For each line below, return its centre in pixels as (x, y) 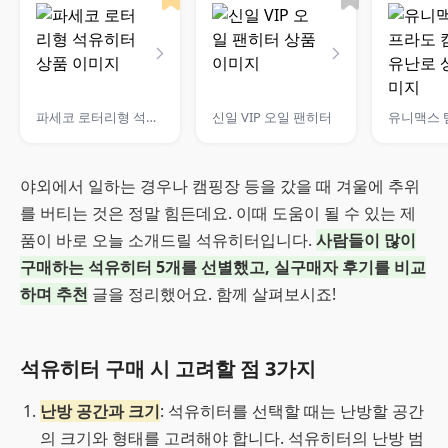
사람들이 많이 (366, 240)
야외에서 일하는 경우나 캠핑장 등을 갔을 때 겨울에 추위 (220, 186)
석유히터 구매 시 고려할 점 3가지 (168, 368)
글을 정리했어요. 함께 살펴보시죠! (212, 294)
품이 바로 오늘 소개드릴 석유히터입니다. (168, 240)
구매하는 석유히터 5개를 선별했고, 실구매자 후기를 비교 (223, 267)
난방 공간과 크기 (100, 411)
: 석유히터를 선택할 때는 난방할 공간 (292, 411)
